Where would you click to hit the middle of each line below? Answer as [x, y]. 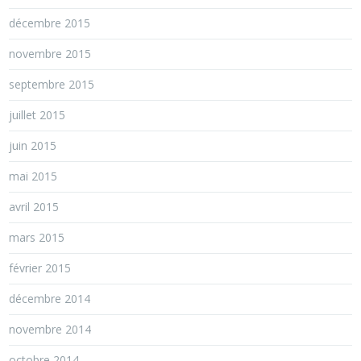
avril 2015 [34, 207]
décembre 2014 [50, 299]
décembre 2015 [50, 23]
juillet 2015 [37, 115]
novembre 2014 [50, 329]
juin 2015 [33, 145]
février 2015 [40, 268]
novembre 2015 [50, 54]
